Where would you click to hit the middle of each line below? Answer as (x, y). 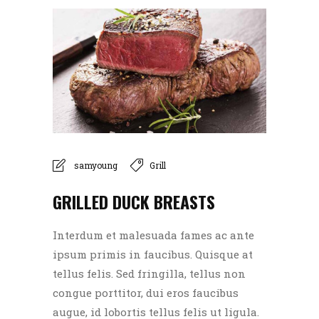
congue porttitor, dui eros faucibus (146, 293)
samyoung (96, 165)
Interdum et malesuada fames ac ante (153, 235)
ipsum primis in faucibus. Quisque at (153, 255)
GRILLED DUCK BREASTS (134, 202)
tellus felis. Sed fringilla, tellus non (149, 274)
